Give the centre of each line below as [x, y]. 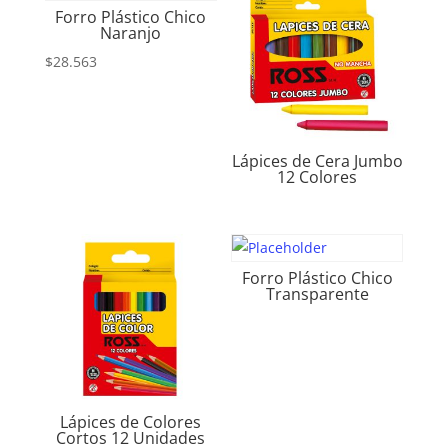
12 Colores [317, 177]
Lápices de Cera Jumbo [317, 161]
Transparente [317, 294]
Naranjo [131, 33]
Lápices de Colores [131, 422]
